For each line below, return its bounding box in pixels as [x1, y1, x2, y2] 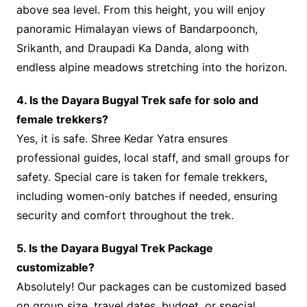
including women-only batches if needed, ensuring [16, 189, 278, 204]
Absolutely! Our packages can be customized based [16, 280, 286, 294]
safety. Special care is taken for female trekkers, [16, 170, 267, 184]
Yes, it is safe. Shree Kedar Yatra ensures [16, 132, 228, 146]
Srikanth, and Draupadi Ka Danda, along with [16, 41, 249, 56]
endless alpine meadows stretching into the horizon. [16, 60, 287, 75]
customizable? [16, 260, 95, 275]
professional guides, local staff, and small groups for [16, 151, 289, 165]
